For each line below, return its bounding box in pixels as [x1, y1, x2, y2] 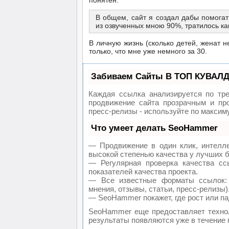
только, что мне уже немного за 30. [89, 47, 207, 55]
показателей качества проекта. [88, 167, 198, 176]
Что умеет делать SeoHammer [91, 123, 218, 133]
